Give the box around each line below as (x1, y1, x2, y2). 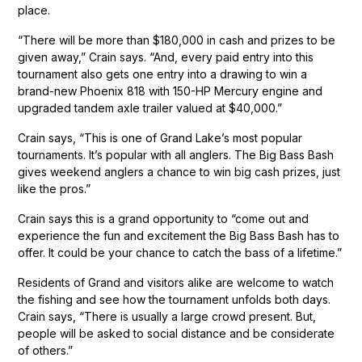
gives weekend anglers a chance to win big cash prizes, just (18, 164, 341, 179)
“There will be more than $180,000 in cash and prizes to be (18, 32, 336, 47)
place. (18, 2, 51, 17)
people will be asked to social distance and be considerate (18, 326, 335, 340)
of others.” (18, 343, 74, 357)
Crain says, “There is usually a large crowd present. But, (18, 309, 317, 323)
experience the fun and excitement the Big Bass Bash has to (18, 228, 340, 242)
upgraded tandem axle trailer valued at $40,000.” (18, 100, 283, 115)
